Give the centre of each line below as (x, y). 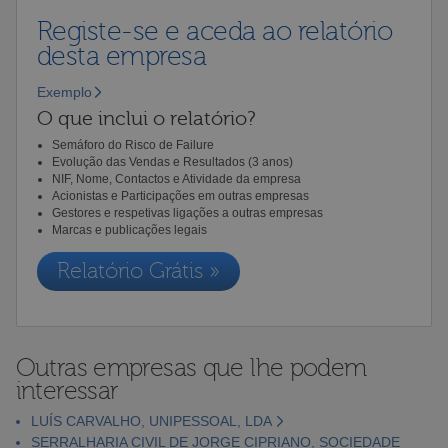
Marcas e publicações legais (129, 229)
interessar (67, 390)
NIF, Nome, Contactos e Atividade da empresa (176, 178)
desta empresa (121, 56)
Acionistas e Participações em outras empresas (180, 195)
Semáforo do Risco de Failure (132, 144)
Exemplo (64, 91)
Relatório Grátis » (138, 271)
